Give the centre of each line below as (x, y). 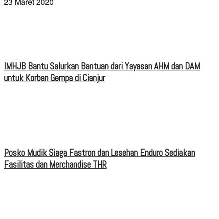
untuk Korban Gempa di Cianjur (55, 78)
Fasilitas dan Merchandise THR (55, 164)
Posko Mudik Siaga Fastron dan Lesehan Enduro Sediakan (99, 153)
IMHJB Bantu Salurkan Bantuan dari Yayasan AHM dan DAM (102, 67)
